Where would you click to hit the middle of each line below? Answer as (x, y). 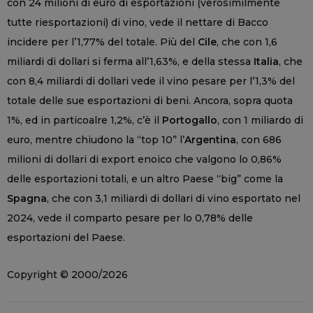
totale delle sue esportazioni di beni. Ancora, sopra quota (150, 100)
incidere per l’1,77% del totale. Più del (102, 42)
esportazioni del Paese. (66, 237)
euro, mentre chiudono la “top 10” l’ (96, 139)
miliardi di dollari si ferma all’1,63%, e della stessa (130, 61)
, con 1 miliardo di (260, 120)
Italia (266, 61)
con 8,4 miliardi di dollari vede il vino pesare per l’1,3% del (151, 81)
